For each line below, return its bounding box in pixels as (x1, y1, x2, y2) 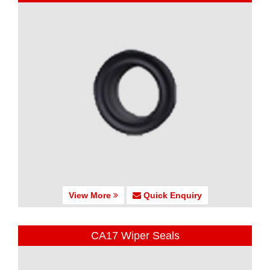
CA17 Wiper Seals (90, 230, 180, 242)
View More (68, 190, 113, 201)
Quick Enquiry (140, 190, 202, 201)
